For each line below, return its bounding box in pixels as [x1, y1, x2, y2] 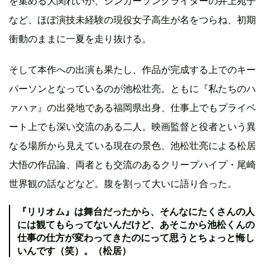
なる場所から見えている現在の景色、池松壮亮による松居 [9, 139, 256, 151]
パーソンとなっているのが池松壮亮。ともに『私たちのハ [9, 82, 256, 94]
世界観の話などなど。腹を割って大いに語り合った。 [9, 177, 237, 189]
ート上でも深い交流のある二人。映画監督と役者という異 [9, 120, 256, 132]
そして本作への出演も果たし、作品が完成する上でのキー [9, 63, 256, 75]
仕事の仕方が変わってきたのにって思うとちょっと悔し [17, 231, 255, 243]
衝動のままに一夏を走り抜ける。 [9, 32, 151, 45]
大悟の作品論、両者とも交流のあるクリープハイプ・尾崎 [9, 158, 256, 170]
